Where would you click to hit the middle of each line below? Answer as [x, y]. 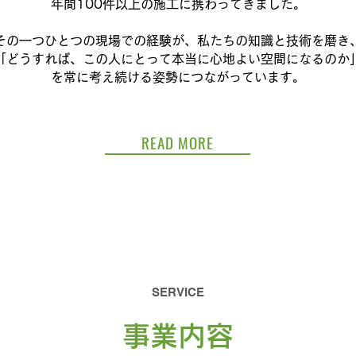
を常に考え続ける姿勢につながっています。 [178, 77]
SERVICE [178, 292]
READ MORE [178, 142]
